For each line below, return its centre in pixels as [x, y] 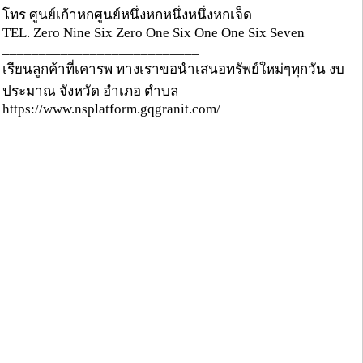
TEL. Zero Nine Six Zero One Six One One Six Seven [154, 33]
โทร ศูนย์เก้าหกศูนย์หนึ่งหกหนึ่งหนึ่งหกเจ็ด [127, 15]
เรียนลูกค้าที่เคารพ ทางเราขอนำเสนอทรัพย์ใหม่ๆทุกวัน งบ [173, 70]
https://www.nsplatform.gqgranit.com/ [111, 109]
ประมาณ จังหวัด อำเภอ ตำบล [90, 92]
